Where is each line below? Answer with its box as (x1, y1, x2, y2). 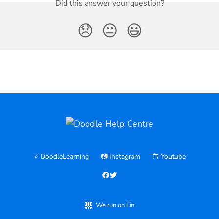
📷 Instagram (100, 152, 140, 162)
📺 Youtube (152, 152, 186, 162)
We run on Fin (95, 201, 134, 210)
